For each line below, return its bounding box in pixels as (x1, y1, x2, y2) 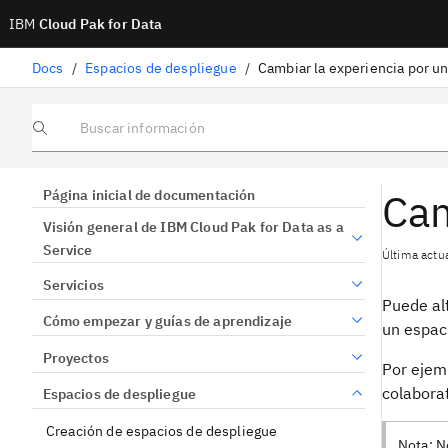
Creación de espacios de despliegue (46, 421, 278, 440)
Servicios (42, 275, 104, 294)
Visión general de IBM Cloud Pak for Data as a (42, 218, 344, 237)
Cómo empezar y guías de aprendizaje (42, 312, 293, 331)
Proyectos (42, 348, 109, 367)
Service (42, 241, 93, 260)
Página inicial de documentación (42, 186, 256, 204)
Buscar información (31, 126, 141, 142)
